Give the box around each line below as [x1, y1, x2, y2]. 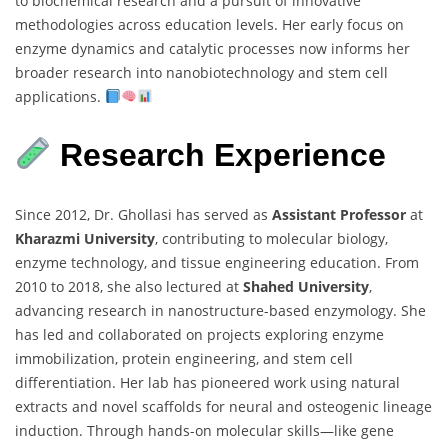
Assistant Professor [272, 204, 406, 224]
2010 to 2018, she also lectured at [15, 276, 243, 296]
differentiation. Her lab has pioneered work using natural [15, 372, 400, 392]
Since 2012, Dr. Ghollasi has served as [15, 204, 272, 224]
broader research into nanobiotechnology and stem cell [15, 62, 388, 82]
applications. [15, 86, 105, 106]
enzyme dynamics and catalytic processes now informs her [15, 38, 410, 58]
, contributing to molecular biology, [155, 228, 388, 248]
